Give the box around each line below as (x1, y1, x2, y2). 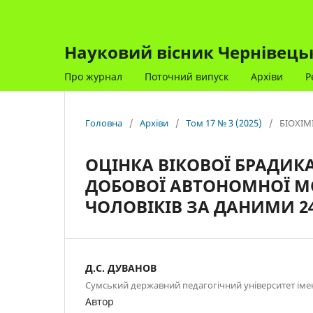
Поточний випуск (145, 69, 228, 83)
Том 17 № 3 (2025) (186, 116, 262, 129)
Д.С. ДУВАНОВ (85, 261, 156, 275)
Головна (85, 116, 122, 129)
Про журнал (64, 69, 122, 83)
